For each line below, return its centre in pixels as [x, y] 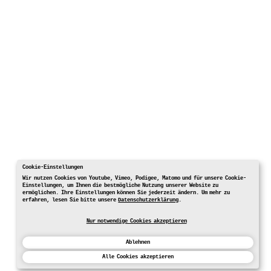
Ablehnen [138, 242]
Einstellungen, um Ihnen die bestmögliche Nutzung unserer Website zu [121, 186]
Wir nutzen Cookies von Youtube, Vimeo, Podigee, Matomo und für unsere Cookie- [134, 178]
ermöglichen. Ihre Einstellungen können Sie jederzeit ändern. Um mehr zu [126, 193]
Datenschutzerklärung [149, 200]
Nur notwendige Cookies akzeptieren [136, 221]
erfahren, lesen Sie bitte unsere [70, 200]
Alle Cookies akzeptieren [138, 256]
